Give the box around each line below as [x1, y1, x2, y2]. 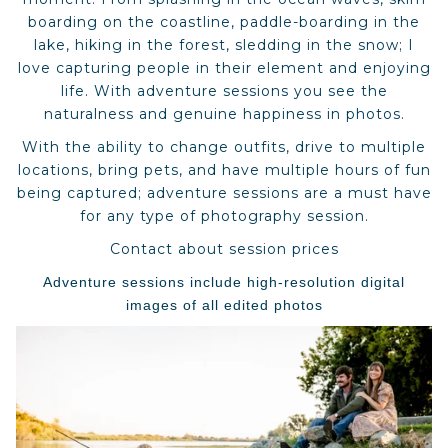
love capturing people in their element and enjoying [17, 59, 431, 77]
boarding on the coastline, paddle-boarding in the [28, 13, 420, 31]
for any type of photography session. [79, 207, 369, 225]
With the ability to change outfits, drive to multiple [22, 138, 426, 156]
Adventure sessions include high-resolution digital [43, 274, 405, 290]
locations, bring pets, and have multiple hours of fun [17, 161, 431, 179]
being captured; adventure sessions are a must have [16, 184, 432, 202]
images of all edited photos [125, 297, 323, 313]
